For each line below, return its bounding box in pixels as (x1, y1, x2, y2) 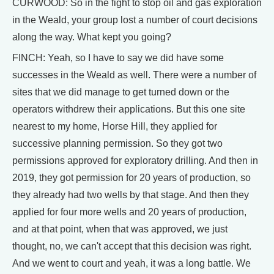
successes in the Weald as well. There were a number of (12, 70, 256, 81)
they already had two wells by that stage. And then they (12, 190, 249, 201)
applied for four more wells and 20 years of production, (12, 207, 246, 218)
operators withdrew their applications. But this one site (12, 104, 245, 115)
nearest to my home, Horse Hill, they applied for (12, 121, 217, 132)
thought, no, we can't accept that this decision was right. (12, 241, 251, 252)
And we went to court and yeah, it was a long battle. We (12, 258, 251, 269)
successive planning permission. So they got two (12, 138, 223, 149)
